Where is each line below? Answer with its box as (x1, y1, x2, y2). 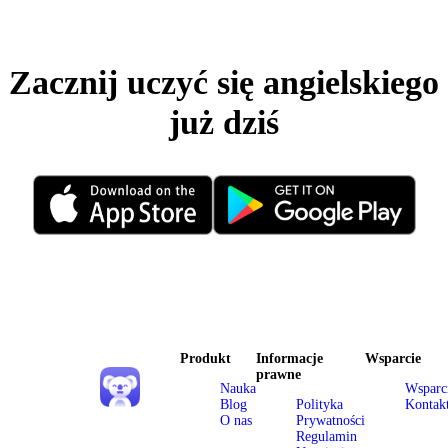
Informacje (256, 351, 323, 367)
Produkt (180, 351, 231, 367)
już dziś (169, 104, 279, 142)
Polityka (296, 397, 343, 413)
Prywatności (296, 413, 365, 429)
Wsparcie (365, 351, 421, 367)
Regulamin (296, 429, 357, 445)
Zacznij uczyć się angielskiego (9, 64, 439, 102)
